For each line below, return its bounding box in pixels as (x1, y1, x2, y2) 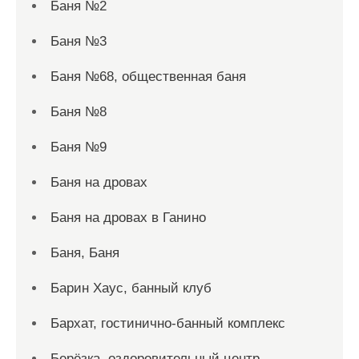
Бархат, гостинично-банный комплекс (50, 316, 285, 332)
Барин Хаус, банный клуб (50, 280, 212, 296)
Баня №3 (50, 34, 107, 50)
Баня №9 (50, 139, 107, 155)
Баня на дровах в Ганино (50, 210, 206, 226)
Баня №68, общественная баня (50, 69, 246, 85)
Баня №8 (50, 104, 107, 120)
